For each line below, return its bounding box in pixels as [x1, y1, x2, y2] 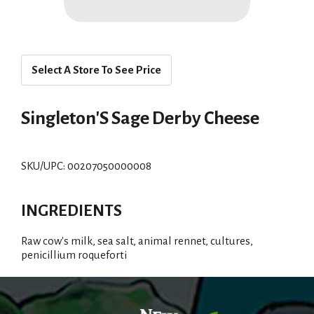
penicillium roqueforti [21, 249, 127, 261]
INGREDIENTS [21, 202, 122, 219]
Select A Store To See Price [32, 64, 161, 76]
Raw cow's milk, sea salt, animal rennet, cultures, [21, 235, 253, 247]
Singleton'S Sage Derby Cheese [21, 109, 259, 128]
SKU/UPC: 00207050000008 [21, 160, 151, 172]
